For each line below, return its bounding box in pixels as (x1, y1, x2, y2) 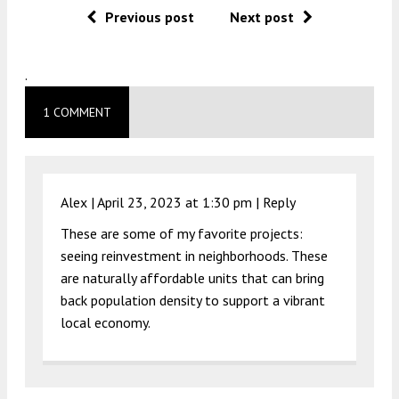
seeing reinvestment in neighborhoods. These (61, 246, 328, 265)
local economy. (61, 313, 151, 331)
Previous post (105, 7, 194, 26)
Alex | (61, 192, 97, 211)
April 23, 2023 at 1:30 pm (97, 192, 252, 211)
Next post (230, 7, 294, 26)
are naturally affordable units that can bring (61, 268, 324, 287)
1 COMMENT (43, 103, 111, 120)
